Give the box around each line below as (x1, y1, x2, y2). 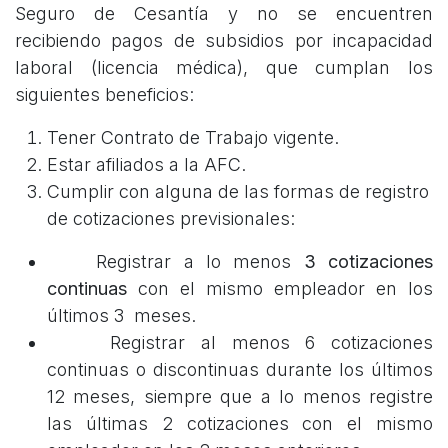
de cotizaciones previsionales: (47, 208, 295, 230)
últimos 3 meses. (47, 305, 201, 327)
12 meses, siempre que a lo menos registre (47, 386, 433, 408)
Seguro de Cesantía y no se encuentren (15, 3, 433, 25)
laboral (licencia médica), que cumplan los (15, 57, 433, 79)
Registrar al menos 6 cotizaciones (47, 332, 433, 354)
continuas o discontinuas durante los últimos (47, 359, 433, 381)
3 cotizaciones (291, 251, 434, 273)
